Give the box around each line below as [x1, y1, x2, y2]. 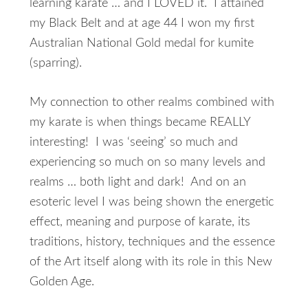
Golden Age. [29, 276, 94, 288]
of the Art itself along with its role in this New [29, 256, 272, 268]
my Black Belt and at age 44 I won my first [29, 17, 254, 30]
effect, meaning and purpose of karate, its [29, 216, 250, 228]
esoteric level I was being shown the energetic [29, 196, 274, 208]
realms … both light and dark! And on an [29, 176, 246, 188]
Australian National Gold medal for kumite [29, 37, 254, 49]
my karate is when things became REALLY [29, 116, 250, 129]
